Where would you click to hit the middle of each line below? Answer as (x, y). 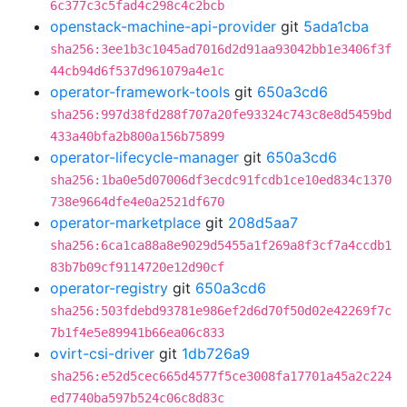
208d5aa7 (263, 223)
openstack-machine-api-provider (163, 26)
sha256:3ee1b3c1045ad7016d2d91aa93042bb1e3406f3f (221, 49)
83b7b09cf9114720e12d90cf (137, 267)
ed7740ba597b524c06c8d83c (137, 398)
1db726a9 (216, 353)
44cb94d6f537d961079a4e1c (137, 71)
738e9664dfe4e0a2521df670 (137, 202)
